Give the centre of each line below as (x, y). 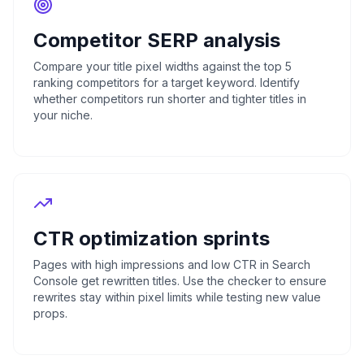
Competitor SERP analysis (157, 40)
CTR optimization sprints (152, 238)
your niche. (63, 115)
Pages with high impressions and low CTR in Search (172, 264)
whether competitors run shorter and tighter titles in (170, 99)
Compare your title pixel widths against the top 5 (162, 66)
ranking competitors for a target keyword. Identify (167, 82)
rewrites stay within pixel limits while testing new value (177, 297)
